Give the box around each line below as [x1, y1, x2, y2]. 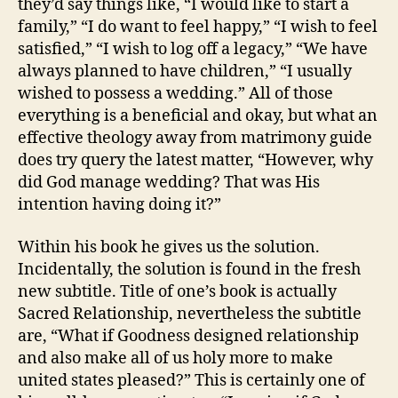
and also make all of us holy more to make [18, 347, 333, 369]
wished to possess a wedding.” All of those [18, 84, 333, 104]
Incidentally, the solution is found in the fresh [18, 259, 361, 280]
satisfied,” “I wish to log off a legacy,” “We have [18, 39, 368, 60]
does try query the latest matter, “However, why [18, 150, 373, 171]
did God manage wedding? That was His [18, 172, 320, 193]
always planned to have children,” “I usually [18, 61, 352, 82]
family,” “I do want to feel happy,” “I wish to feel [18, 17, 378, 37]
